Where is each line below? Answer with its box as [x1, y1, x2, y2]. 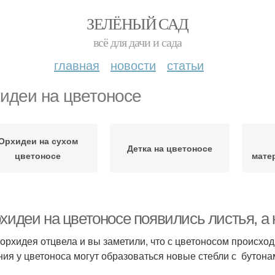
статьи [167, 56, 204, 74]
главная [54, 56, 99, 74]
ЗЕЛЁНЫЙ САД [87, 13, 188, 34]
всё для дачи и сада [93, 34, 182, 50]
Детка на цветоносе [127, 142, 212, 154]
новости [110, 56, 156, 74]
